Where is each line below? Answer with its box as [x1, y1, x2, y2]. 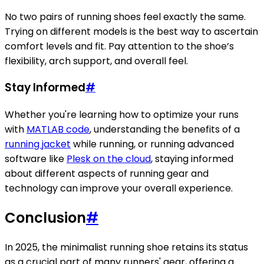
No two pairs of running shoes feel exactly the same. [5, 9, 246, 24]
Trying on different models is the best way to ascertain [5, 24, 258, 38]
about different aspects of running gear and [5, 167, 209, 180]
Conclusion [5, 207, 86, 227]
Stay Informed [5, 80, 85, 96]
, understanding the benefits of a [90, 123, 240, 136]
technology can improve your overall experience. [5, 181, 233, 195]
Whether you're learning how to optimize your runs [5, 108, 239, 121]
